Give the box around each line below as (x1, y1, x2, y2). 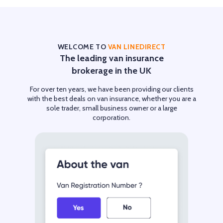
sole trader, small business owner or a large (46, 104, 177, 113)
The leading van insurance (59, 53, 164, 64)
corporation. (93, 113, 130, 122)
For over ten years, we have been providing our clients (29, 85, 194, 94)
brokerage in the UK (72, 65, 151, 77)
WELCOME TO (57, 42, 108, 52)
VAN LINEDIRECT (108, 42, 166, 52)
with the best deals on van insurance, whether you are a (27, 94, 196, 104)
